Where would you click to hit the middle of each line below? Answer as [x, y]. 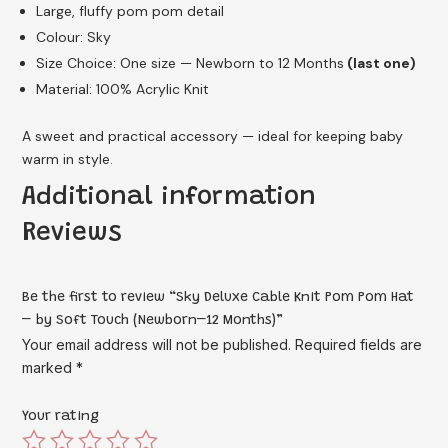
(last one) [380, 62]
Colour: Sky [74, 36]
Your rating [61, 416]
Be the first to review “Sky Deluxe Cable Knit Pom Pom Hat [218, 297]
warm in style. [68, 158]
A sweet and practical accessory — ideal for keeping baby [213, 135]
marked [49, 367]
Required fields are [359, 344]
